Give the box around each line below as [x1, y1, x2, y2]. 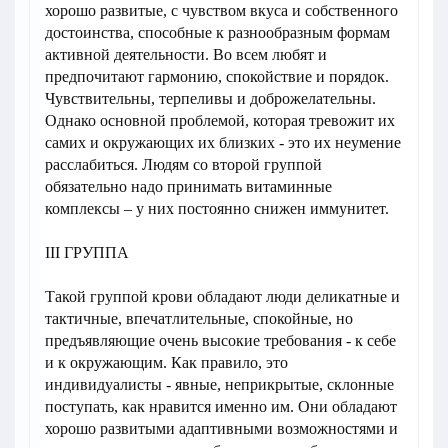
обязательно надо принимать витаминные [45, 178, 332, 196]
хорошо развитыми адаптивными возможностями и [45, 420, 398, 438]
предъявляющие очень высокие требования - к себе [45, 332, 396, 350]
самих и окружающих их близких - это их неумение [45, 134, 401, 152]
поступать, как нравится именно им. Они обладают [45, 398, 397, 416]
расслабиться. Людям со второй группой [45, 156, 322, 174]
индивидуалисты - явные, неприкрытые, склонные [45, 376, 394, 394]
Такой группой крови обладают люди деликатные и [45, 288, 400, 306]
